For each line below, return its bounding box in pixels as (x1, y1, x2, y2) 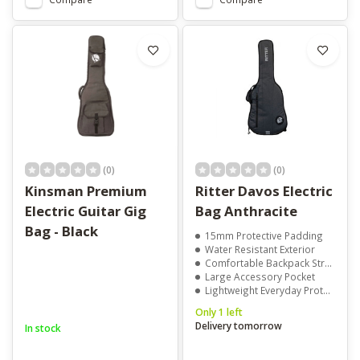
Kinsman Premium (25, 182, 147, 201)
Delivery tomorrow (194, 319, 282, 333)
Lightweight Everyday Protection (204, 284, 323, 297)
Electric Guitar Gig (25, 202, 146, 221)
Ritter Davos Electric (194, 182, 333, 201)
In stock (25, 321, 61, 335)
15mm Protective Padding (204, 229, 323, 243)
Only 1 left (194, 305, 243, 319)
